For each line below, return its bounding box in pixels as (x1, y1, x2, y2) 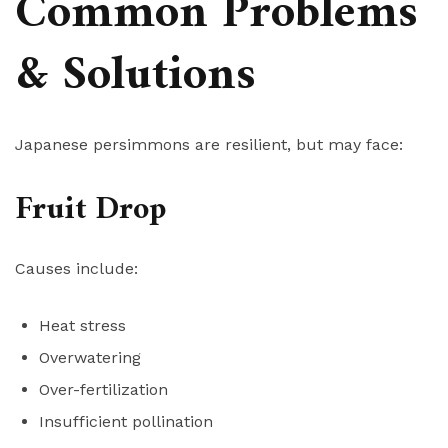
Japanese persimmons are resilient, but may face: (15, 135, 403, 155)
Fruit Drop (15, 182, 166, 239)
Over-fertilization (39, 380, 168, 400)
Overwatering (39, 348, 141, 368)
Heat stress (39, 316, 126, 336)
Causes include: (15, 259, 138, 279)
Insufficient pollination (39, 412, 213, 432)
